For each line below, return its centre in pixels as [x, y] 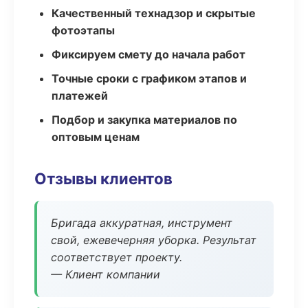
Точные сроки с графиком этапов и [149, 78]
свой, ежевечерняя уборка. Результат [154, 240]
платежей [80, 96]
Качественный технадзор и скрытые [154, 13]
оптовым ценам [96, 137]
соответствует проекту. [117, 257]
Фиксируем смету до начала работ [148, 54]
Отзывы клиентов [103, 178]
